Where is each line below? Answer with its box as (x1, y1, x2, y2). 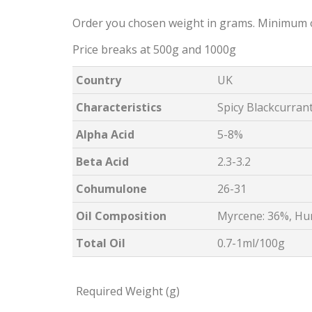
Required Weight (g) (76, 283, 180, 299)
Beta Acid (76, 154, 129, 169)
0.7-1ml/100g (217, 235, 285, 251)
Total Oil (76, 235, 125, 251)
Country (76, 72, 121, 88)
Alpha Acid (76, 127, 134, 142)
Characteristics (76, 100, 162, 115)
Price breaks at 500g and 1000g (72, 42, 236, 57)
